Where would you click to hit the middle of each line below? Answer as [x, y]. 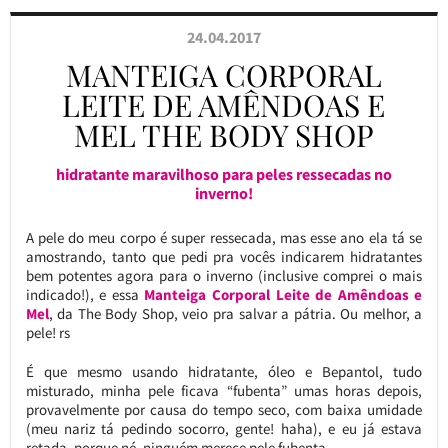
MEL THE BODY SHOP [223, 135]
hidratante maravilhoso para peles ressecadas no [223, 174]
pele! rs [47, 332]
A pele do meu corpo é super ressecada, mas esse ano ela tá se [224, 237]
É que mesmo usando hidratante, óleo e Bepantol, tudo [224, 371]
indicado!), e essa [85, 294]
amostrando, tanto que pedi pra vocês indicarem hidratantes [224, 256]
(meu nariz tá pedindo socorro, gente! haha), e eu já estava [224, 428]
